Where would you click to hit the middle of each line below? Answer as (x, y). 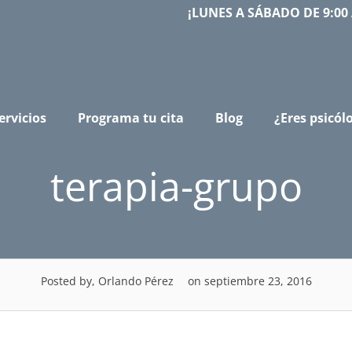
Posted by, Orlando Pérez (107, 281)
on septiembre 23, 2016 (248, 281)
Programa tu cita (131, 117)
